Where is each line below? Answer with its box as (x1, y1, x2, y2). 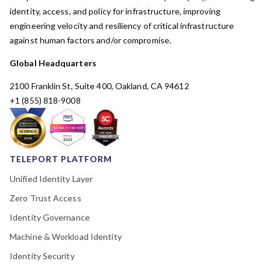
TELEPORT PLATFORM (10, 154, 112, 164)
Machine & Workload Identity (10, 231, 122, 242)
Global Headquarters (10, 58, 96, 68)
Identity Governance (10, 212, 90, 222)
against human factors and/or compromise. (10, 35, 174, 45)
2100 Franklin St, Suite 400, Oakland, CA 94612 (10, 81, 189, 91)
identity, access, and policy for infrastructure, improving (10, 6, 221, 16)
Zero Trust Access (10, 193, 81, 203)
